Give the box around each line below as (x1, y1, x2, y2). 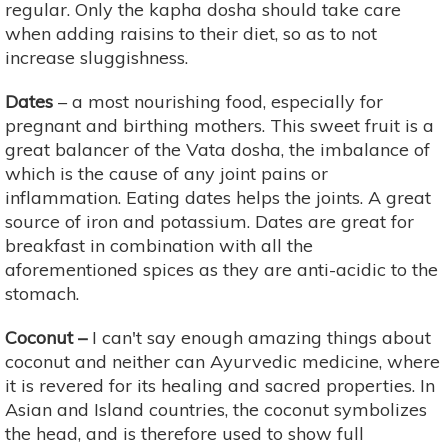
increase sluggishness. (5, 45, 188, 69)
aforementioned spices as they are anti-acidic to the (5, 257, 438, 281)
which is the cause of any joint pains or (5, 161, 328, 185)
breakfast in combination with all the (5, 233, 313, 257)
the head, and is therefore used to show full (5, 421, 364, 445)
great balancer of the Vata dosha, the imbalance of (5, 137, 430, 161)
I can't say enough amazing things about (87, 325, 431, 349)
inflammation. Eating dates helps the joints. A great (5, 185, 431, 209)
